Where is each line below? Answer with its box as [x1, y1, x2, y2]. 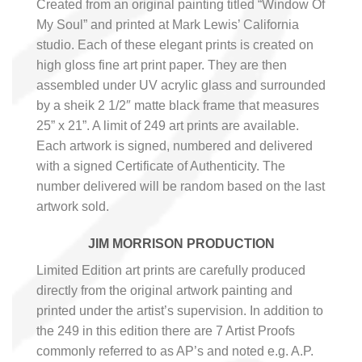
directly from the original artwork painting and [36, 283, 293, 297]
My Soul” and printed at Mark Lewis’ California [36, 17, 299, 32]
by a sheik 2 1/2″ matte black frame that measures [36, 98, 319, 112]
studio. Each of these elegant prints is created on [36, 37, 314, 52]
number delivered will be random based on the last [36, 179, 325, 193]
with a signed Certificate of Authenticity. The [36, 158, 285, 173]
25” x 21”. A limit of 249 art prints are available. [36, 118, 299, 133]
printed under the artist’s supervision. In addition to [36, 303, 323, 318]
